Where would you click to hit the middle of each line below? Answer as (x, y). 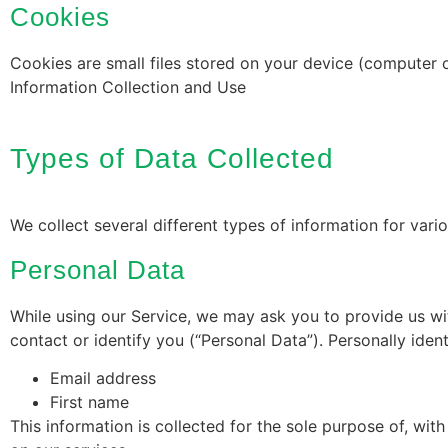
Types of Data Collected (172, 159)
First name (89, 401)
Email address (103, 377)
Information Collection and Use (128, 86)
